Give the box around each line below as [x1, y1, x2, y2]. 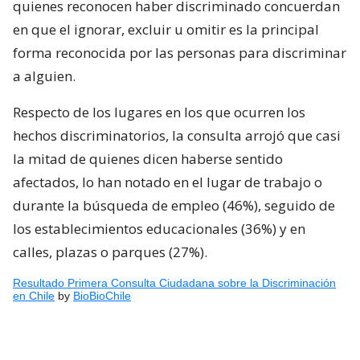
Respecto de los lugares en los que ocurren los [13, 102, 305, 121]
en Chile [13, 288, 55, 302]
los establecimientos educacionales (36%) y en [13, 219, 305, 238]
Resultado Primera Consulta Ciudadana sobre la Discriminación [13, 276, 336, 289]
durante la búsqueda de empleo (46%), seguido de [13, 195, 335, 215]
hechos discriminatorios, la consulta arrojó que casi [13, 125, 341, 145]
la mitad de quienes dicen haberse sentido [13, 149, 283, 168]
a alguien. [13, 66, 76, 85]
